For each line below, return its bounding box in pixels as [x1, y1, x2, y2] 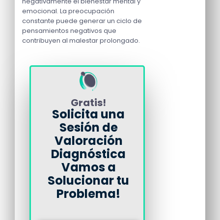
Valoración [54, 132, 123, 149]
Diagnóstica [51, 145, 126, 162]
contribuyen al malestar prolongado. [22, 36, 140, 46]
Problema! [56, 185, 120, 202]
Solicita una [52, 106, 125, 122]
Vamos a [61, 159, 116, 175]
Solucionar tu [48, 172, 129, 189]
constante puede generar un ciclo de [22, 16, 142, 26]
